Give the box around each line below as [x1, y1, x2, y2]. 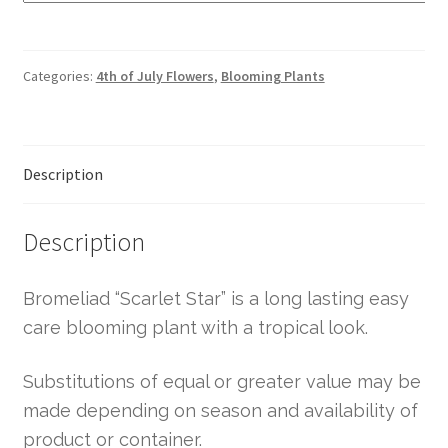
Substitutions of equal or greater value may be [22, 371, 421, 393]
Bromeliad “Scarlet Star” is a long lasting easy [22, 287, 409, 309]
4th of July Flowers [95, 67, 214, 86]
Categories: [22, 67, 96, 86]
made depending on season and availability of [22, 400, 418, 422]
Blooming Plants [220, 67, 325, 86]
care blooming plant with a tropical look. [22, 316, 368, 338]
